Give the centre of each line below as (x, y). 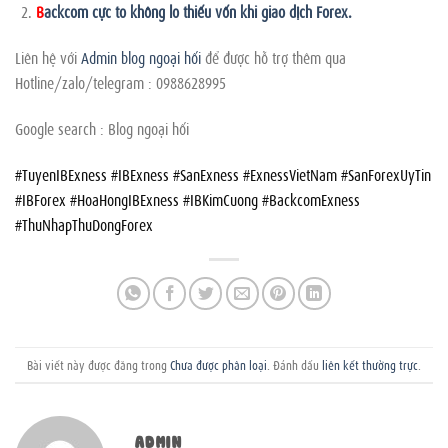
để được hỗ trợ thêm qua (275, 57)
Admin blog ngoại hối (143, 57)
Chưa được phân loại (218, 364)
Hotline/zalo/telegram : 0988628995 (120, 82)
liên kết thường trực (370, 364)
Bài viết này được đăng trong (98, 364)
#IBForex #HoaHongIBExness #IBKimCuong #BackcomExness (187, 198)
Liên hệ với (48, 57)
